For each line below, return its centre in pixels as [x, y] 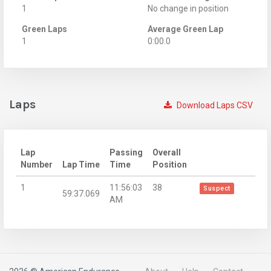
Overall [167, 152]
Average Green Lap [185, 29]
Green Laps [44, 29]
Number [37, 164]
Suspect [217, 188]
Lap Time [81, 164]
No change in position [188, 8]
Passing [126, 152]
